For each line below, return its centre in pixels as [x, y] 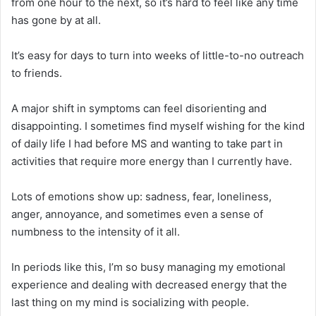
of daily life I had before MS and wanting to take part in [147, 143]
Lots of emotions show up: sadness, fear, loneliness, [141, 196]
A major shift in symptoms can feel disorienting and [139, 108]
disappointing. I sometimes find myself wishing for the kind [158, 126]
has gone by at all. [56, 20]
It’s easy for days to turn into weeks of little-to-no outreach [158, 55]
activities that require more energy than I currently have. [152, 161]
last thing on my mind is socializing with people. [130, 302]
